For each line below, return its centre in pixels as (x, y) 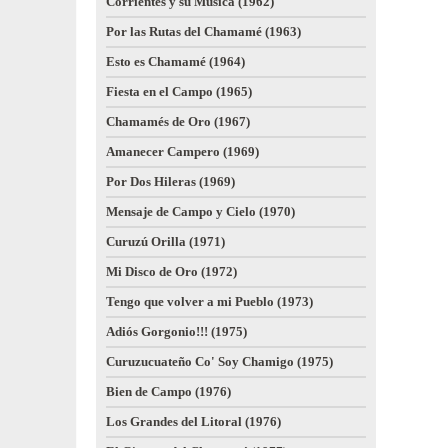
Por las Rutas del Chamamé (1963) (203, 31)
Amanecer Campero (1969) (182, 151)
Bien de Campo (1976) (168, 391)
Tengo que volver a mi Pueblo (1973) (209, 301)
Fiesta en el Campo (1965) (179, 91)
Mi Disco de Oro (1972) (171, 271)
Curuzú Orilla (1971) (165, 241)
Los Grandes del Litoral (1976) (193, 421)
